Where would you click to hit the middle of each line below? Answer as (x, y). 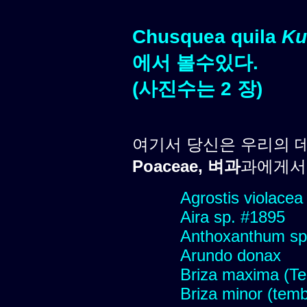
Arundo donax (231, 255)
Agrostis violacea (242, 197)
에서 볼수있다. (195, 62)
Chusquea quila (207, 36)
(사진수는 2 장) (197, 88)
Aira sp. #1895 (233, 217)
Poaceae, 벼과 (186, 166)
